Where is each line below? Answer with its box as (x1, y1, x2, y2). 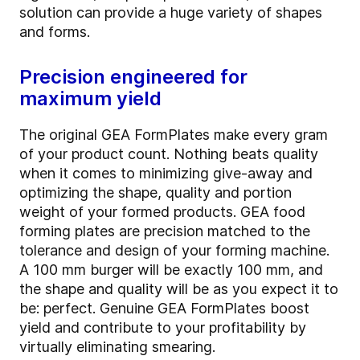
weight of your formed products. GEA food (19, 203, 305, 221)
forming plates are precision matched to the (19, 223, 310, 240)
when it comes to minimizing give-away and (19, 165, 313, 182)
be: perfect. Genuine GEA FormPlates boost (19, 300, 309, 317)
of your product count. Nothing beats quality (19, 145, 318, 163)
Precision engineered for (19, 65, 247, 89)
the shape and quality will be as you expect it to (19, 280, 338, 298)
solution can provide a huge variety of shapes (19, 4, 322, 22)
